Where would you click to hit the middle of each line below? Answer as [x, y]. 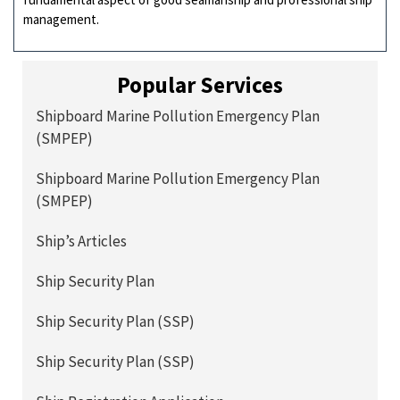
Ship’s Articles [81, 242]
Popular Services [200, 85]
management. [61, 19]
